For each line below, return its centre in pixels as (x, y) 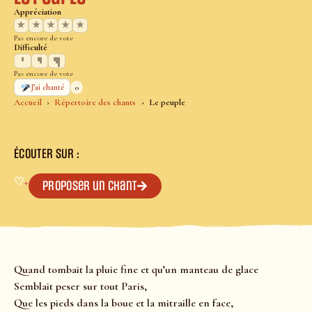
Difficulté (31, 48)
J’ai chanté (48, 88)
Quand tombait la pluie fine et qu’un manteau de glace (136, 270)
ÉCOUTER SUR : (47, 154)
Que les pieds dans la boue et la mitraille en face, (124, 303)
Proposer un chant (90, 186)
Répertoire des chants (95, 103)
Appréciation (38, 12)
